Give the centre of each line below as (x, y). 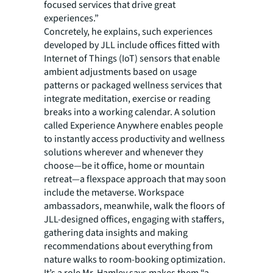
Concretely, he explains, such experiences (128, 32)
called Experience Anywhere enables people (133, 126)
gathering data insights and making (116, 233)
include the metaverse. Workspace (114, 193)
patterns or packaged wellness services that (133, 86)
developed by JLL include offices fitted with (132, 45)
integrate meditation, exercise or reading (127, 99)
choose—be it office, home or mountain (124, 166)
